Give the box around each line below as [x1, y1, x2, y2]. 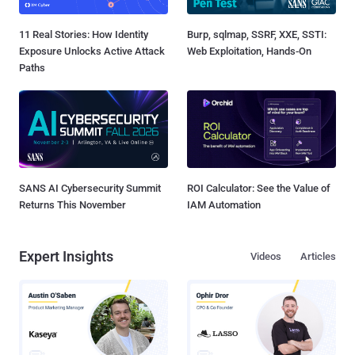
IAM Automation [187, 198, 261, 211]
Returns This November [19, 198, 126, 211]
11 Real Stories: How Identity [19, 28, 148, 40]
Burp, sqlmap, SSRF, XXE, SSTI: [187, 28, 326, 40]
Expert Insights [19, 247, 113, 265]
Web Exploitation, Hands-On [187, 44, 311, 57]
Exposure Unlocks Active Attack [19, 44, 165, 57]
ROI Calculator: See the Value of [187, 181, 330, 194]
